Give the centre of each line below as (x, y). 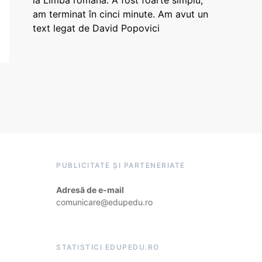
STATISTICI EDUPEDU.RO (108, 247)
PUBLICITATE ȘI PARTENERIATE (121, 165)
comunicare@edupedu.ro (104, 202)
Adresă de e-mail (90, 190)
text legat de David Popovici (96, 28)
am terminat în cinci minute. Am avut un (120, 14)
